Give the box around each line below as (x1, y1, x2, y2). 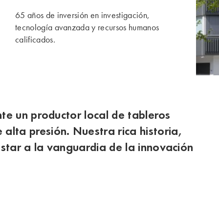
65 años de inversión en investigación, (15, 10, 150, 21)
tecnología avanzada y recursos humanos (15, 22, 159, 33)
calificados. (15, 34, 55, 45)
